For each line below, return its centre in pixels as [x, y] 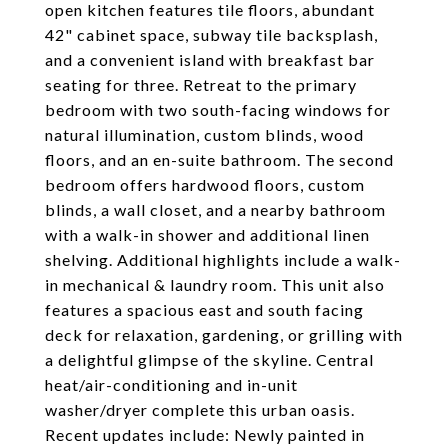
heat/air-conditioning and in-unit [171, 384]
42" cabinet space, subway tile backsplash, [211, 34]
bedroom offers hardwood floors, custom [205, 184]
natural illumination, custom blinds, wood [204, 134]
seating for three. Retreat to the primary [201, 84]
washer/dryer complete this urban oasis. [200, 409]
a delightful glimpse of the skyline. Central [209, 359]
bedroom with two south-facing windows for [218, 109]
